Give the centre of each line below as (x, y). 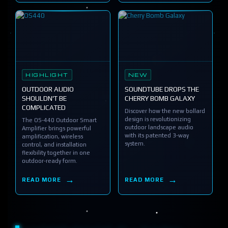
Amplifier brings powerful (56, 128)
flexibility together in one (56, 152)
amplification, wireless (52, 136)
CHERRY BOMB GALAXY (160, 98)
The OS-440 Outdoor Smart (59, 120)
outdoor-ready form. (50, 161)
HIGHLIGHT (47, 75)
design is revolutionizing (158, 119)
